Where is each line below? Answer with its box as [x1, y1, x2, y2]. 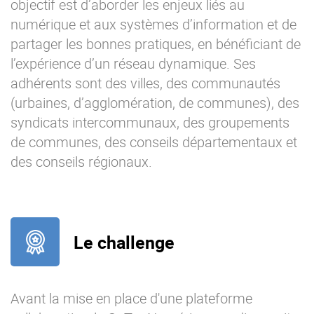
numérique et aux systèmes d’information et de [11, 15, 296, 34]
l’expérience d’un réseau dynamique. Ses [11, 54, 256, 74]
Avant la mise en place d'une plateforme [11, 289, 252, 308]
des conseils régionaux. [11, 152, 152, 172]
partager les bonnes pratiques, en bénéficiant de [11, 34, 301, 54]
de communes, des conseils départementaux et [11, 132, 297, 152]
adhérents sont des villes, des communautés [11, 74, 280, 93]
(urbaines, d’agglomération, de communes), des [11, 93, 299, 113]
